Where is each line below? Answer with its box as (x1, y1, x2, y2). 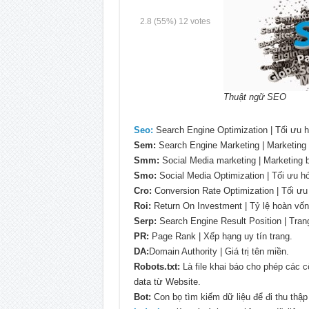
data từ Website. (133, 277, 201, 288)
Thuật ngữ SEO (223, 92, 286, 103)
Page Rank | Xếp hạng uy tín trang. (148, 231, 292, 242)
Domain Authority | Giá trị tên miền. (148, 246, 289, 257)
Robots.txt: (133, 261, 180, 272)
